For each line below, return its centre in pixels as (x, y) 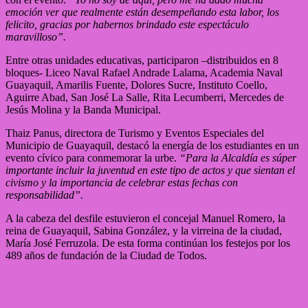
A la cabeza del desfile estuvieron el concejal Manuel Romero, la (145, 218)
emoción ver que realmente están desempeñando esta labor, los (142, 12)
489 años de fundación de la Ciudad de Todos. (106, 255)
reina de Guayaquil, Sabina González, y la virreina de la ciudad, (144, 230)
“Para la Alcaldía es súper (238, 157)
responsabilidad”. (44, 195)
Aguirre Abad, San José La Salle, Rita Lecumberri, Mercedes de (145, 97)
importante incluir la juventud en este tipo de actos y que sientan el (150, 170)
